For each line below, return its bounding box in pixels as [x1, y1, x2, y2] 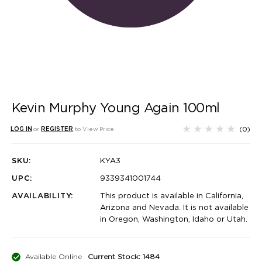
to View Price [75, 125, 114, 133]
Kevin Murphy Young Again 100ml [12, 100, 220, 116]
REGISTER [41, 125, 74, 133]
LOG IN [11, 125, 32, 133]
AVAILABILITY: [12, 191, 74, 201]
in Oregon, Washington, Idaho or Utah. [100, 215, 247, 224]
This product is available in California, [100, 191, 243, 201]
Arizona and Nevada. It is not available [100, 203, 249, 212]
